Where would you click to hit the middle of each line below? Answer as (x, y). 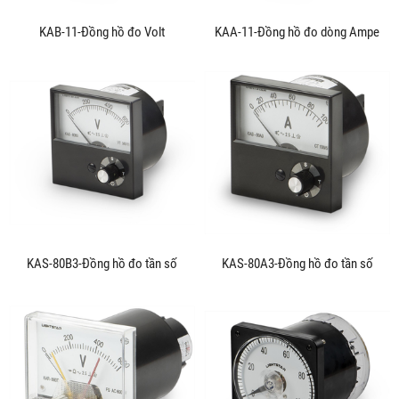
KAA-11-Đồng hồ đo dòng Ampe (297, 32)
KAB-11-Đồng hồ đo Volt (102, 32)
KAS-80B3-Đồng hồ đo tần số (102, 263)
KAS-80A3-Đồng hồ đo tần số (297, 263)
